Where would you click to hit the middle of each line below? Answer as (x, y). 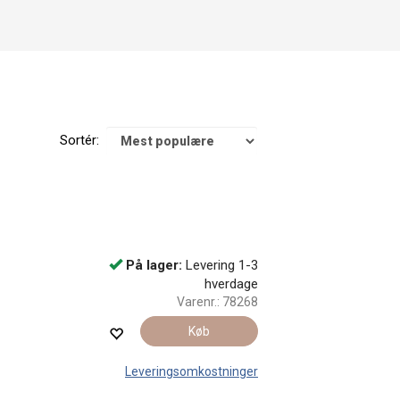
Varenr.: (199, 302)
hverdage (231, 284)
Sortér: (79, 140)
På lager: (154, 265)
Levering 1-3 (220, 265)
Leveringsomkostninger (192, 371)
